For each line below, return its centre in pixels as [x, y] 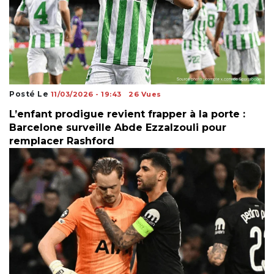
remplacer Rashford [62, 141]
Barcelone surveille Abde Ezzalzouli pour [118, 128]
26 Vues [145, 94]
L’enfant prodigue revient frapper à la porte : [127, 114]
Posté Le [30, 94]
